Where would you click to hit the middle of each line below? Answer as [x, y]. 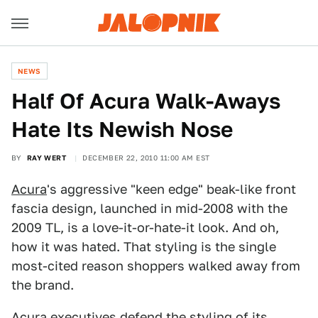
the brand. [43, 285]
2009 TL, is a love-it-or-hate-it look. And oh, [145, 227]
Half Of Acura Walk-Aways [146, 101]
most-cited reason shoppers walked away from [156, 266]
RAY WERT [46, 158]
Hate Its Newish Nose [122, 129]
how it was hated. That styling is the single [144, 247]
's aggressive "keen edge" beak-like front [171, 189]
